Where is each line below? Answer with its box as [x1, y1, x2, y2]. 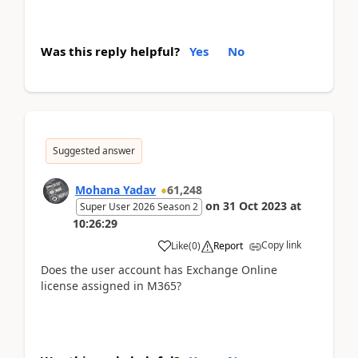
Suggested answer [53, 143, 135, 157]
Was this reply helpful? [41, 42, 180, 59]
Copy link [261, 237, 301, 252]
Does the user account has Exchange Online [41, 261, 277, 277]
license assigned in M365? [41, 277, 181, 293]
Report [213, 238, 243, 253]
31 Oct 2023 [223, 197, 287, 213]
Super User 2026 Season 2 [80, 199, 198, 213]
